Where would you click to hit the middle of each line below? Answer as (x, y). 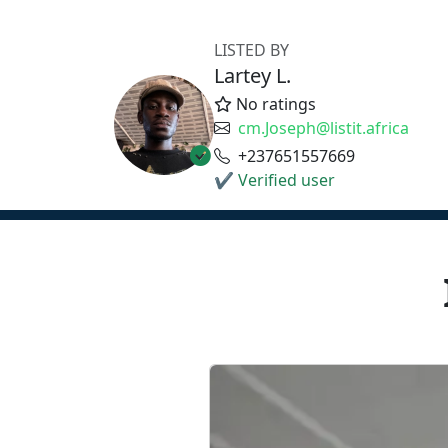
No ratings (274, 104)
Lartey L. (252, 75)
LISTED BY (251, 50)
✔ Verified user (274, 180)
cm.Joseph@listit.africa (323, 128)
